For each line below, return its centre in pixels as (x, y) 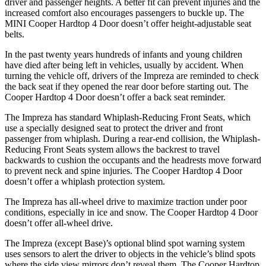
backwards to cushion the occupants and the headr (99, 160)
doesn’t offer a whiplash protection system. (85, 181)
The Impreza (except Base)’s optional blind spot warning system (125, 243)
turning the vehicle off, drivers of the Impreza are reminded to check (132, 75)
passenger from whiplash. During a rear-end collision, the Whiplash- (132, 138)
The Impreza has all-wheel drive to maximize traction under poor (126, 201)
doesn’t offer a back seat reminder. (160, 97)
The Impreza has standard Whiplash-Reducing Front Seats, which (128, 117)
